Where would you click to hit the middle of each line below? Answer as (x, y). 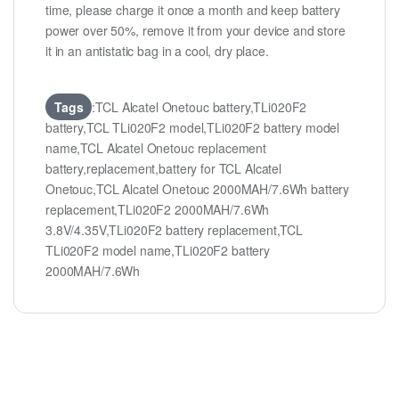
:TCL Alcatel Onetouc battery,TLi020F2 (199, 107)
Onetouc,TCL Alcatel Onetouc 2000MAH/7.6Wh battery (198, 189)
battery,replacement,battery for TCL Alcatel (163, 169)
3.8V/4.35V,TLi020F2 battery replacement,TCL (174, 230)
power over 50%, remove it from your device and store (195, 31)
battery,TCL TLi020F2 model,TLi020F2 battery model (193, 128)
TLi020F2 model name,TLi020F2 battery (158, 251)
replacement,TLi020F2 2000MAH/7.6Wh (158, 210)
